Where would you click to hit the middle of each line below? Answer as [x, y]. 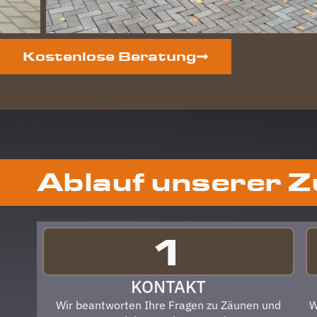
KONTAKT [168, 286]
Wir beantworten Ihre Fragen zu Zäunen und [168, 305]
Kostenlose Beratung [109, 56]
